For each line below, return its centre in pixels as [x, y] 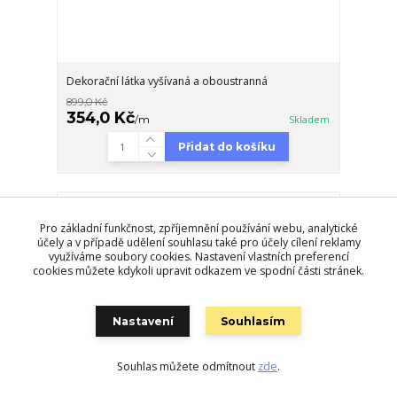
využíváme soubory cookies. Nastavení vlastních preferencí [198, 256]
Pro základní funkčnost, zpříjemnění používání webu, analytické [198, 228]
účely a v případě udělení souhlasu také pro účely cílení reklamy [198, 242]
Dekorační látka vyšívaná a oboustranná [167, 82]
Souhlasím [253, 322]
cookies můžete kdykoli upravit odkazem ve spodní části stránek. [198, 270]
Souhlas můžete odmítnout [187, 366]
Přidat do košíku [226, 147]
